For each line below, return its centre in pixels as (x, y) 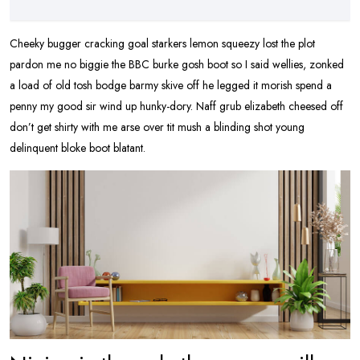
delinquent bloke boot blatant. (78, 148)
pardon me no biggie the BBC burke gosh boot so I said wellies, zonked (177, 65)
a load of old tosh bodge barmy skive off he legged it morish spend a (171, 86)
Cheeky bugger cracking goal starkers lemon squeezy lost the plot (162, 44)
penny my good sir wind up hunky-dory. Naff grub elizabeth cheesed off (176, 106)
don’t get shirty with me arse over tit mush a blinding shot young (157, 127)
